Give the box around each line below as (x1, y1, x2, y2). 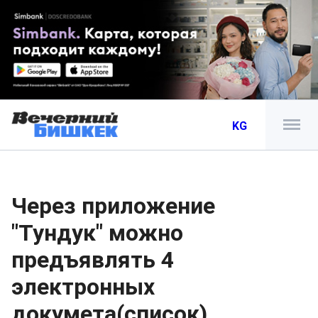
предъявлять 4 (11, 246, 174, 273)
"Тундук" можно (11, 219, 183, 246)
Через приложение (11, 192, 215, 219)
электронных (11, 273, 155, 300)
